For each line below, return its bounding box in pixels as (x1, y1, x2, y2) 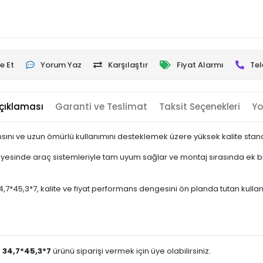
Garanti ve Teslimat (55, 100, 147, 113)
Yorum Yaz (41, 59, 82, 70)
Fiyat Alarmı (177, 59, 224, 70)
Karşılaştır (108, 59, 148, 70)
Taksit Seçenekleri (159, 100, 240, 113)
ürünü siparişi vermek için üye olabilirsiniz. (51, 245, 211, 257)
